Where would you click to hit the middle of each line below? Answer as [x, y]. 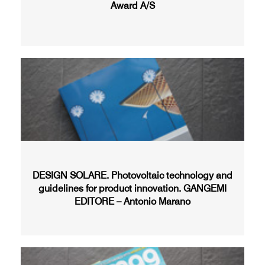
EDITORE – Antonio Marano [132, 201]
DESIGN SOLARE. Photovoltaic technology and [132, 175]
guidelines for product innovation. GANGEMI [132, 188]
